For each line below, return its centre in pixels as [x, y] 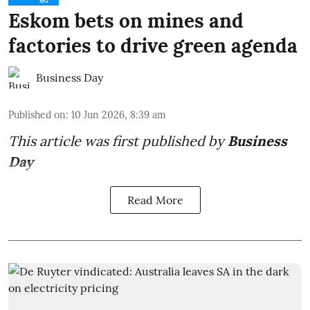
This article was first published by [118, 141]
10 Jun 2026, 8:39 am [119, 115]
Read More [155, 200]
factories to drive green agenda [153, 46]
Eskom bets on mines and [126, 21]
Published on [37, 115]
